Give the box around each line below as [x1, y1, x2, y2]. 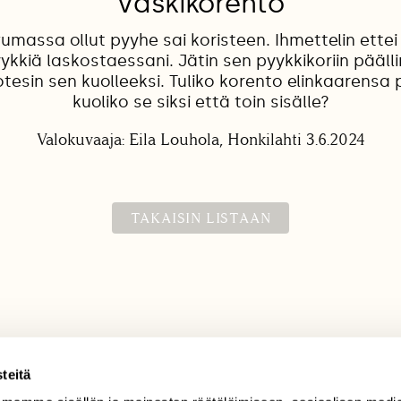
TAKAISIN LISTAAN [130, 209, 271, 226]
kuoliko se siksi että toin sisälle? [72, 91, 329, 112]
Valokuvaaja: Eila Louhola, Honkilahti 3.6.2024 [36, 129, 365, 149]
